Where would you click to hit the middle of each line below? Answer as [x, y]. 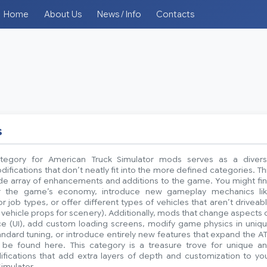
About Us [63, 14]
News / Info [119, 14]
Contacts [176, 14]
